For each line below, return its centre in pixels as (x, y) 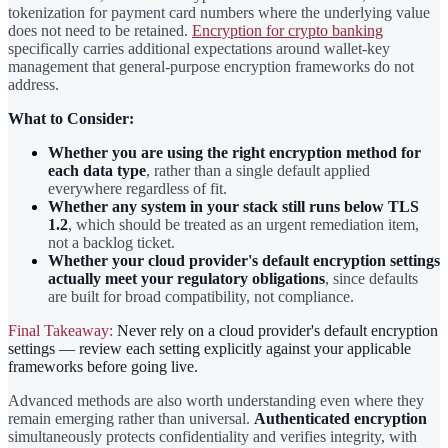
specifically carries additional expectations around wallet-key (199, 48)
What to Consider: (71, 118)
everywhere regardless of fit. (137, 188)
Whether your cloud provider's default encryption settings (244, 260)
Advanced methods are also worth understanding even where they (216, 400)
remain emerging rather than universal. (131, 418)
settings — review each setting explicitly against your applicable (209, 348)
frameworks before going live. (103, 366)
